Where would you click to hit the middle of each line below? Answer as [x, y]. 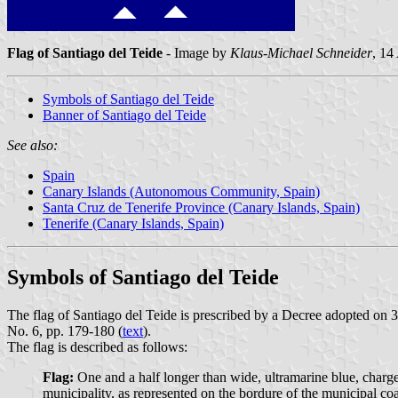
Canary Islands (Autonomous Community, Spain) [181, 191]
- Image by [196, 52]
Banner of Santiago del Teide [124, 115]
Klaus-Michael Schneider [301, 52]
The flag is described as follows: [97, 346]
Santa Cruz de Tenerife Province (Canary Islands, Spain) [201, 207]
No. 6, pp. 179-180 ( [65, 330]
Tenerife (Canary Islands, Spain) [133, 223]
